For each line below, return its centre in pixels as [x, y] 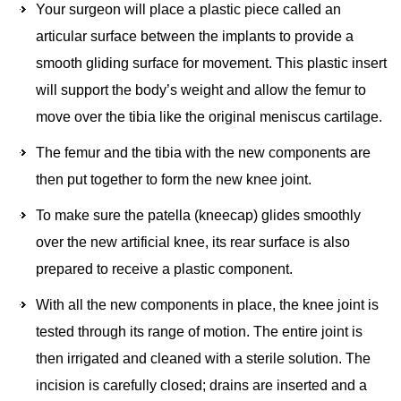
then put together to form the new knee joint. [175, 180]
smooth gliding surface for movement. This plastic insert [211, 64]
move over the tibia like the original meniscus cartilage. [211, 117]
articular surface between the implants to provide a [195, 37]
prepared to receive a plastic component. [166, 269]
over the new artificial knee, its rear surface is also [193, 243]
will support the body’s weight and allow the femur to [201, 90]
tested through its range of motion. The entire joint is [199, 332]
